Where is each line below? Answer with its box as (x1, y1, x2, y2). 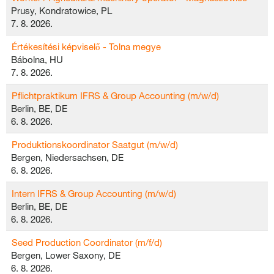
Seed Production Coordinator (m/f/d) (12, 237, 162, 248)
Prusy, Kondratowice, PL (11, 5, 112, 16)
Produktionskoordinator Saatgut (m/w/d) (12, 139, 178, 150)
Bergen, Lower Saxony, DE (11, 250, 120, 261)
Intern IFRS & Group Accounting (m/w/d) (12, 188, 176, 199)
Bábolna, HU (11, 54, 63, 65)
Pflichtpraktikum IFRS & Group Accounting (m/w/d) (12, 90, 219, 101)
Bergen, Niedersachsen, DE (11, 152, 124, 163)
